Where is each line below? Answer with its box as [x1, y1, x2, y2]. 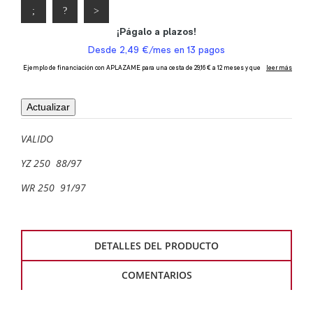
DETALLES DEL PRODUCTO [94, 238, 219, 252]
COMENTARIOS [121, 268, 192, 282]
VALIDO [21, 132, 53, 146]
